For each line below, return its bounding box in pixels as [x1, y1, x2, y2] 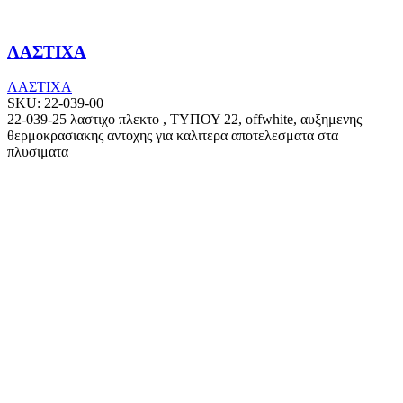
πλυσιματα [7, 143, 68, 159]
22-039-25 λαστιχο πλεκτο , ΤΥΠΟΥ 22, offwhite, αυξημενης [7, 111, 362, 127]
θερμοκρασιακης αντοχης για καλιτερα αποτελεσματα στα [7, 127, 338, 143]
